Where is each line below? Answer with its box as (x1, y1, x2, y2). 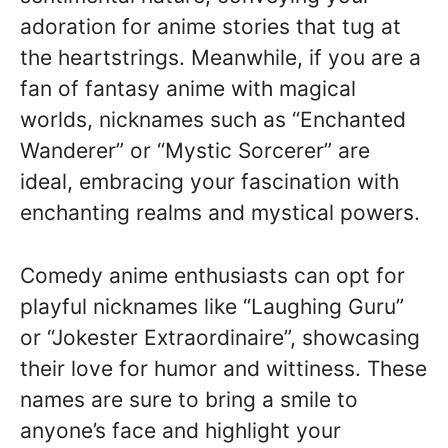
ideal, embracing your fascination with (20, 169, 399, 195)
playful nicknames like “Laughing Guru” (20, 293, 404, 319)
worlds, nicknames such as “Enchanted (20, 107, 406, 133)
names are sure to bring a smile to (20, 386, 358, 412)
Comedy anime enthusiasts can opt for (20, 262, 405, 288)
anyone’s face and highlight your (20, 417, 341, 443)
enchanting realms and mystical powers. (20, 200, 420, 226)
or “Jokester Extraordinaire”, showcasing (20, 324, 420, 350)
